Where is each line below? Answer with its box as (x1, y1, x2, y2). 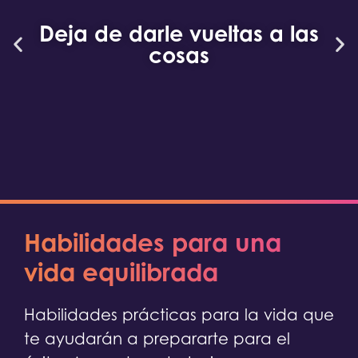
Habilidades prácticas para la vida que (24, 305, 334, 325)
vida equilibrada (24, 257, 218, 288)
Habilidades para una (24, 227, 281, 258)
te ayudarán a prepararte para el (24, 329, 290, 349)
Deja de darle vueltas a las (39, 20, 319, 47)
